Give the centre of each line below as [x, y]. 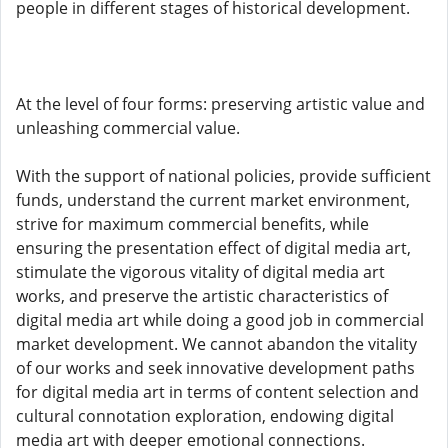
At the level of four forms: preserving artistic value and [220, 104]
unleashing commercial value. [128, 128]
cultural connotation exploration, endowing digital [205, 416]
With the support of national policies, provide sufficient [223, 176]
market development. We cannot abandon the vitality [216, 344]
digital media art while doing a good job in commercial [220, 320]
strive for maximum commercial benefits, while [192, 224]
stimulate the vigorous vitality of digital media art [200, 272]
